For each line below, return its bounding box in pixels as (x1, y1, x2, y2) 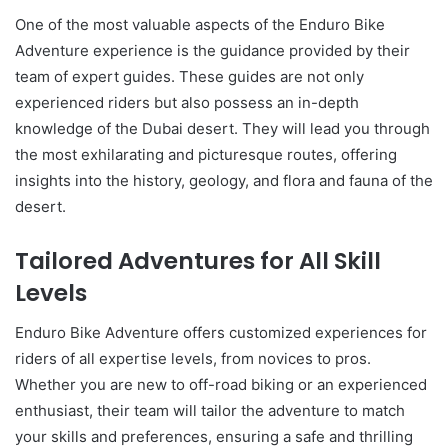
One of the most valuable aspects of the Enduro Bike (15, 14, 385, 34)
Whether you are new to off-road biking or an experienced (15, 375, 427, 394)
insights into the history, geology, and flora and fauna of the (15, 170, 433, 190)
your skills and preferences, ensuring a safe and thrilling (15, 427, 413, 446)
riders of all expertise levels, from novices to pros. (15, 349, 371, 368)
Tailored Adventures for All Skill (15, 244, 381, 277)
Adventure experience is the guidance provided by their (15, 40, 410, 60)
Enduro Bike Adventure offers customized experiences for (15, 323, 427, 342)
